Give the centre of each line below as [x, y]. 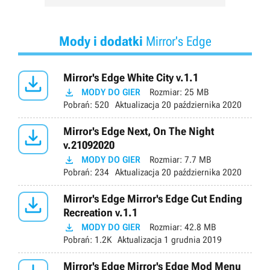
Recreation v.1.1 [100, 213]
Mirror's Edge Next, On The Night [139, 131]
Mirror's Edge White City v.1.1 [131, 78]
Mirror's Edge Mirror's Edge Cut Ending [153, 199]
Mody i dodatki [101, 42]
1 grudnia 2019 [192, 240]
